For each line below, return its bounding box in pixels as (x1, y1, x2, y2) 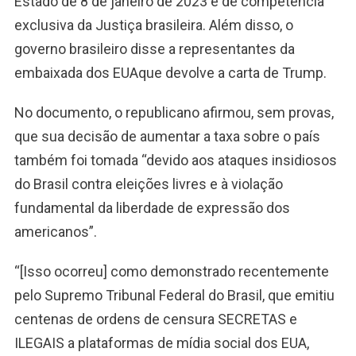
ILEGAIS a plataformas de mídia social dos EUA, (14, 335, 309, 352)
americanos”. (14, 223, 97, 241)
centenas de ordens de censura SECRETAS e (14, 311, 297, 328)
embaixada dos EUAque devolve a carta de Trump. (14, 64, 330, 82)
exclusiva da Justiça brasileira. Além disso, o (14, 17, 293, 34)
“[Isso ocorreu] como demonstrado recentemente (14, 263, 329, 281)
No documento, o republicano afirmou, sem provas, (14, 104, 334, 122)
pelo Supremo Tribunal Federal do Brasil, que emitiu (14, 287, 335, 304)
